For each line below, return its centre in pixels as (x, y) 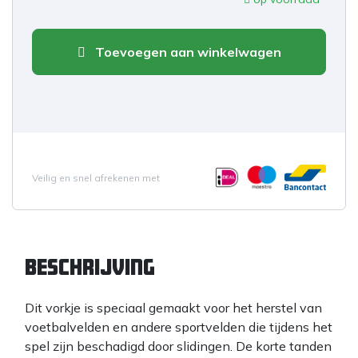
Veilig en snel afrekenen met (96, 177)
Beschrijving (90, 267)
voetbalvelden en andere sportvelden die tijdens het (179, 327)
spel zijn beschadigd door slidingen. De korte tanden (178, 346)
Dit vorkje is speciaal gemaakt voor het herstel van (173, 308)
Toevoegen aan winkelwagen (186, 52)
